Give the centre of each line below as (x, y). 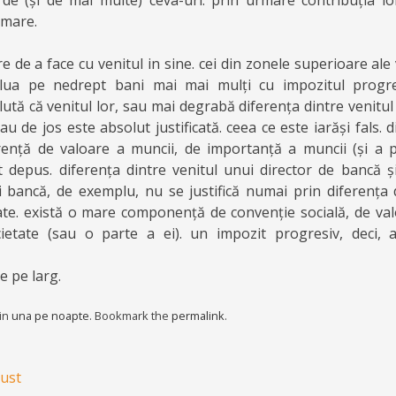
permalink (198, 316)
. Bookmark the (130, 316)
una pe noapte (50, 316)
